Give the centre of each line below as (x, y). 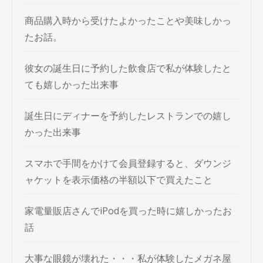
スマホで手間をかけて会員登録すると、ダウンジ (128, 163)
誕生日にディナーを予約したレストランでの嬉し (128, 116)
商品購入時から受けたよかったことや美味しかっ (128, 21)
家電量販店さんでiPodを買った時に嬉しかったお (128, 211)
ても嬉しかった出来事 (72, 85)
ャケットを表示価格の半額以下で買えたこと (119, 180)
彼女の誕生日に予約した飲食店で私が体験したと (128, 68)
